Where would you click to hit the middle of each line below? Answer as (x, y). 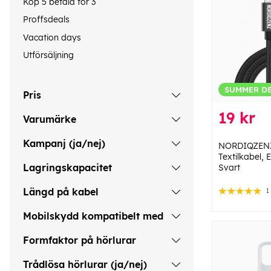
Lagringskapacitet (67, 168)
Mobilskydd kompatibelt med (93, 216)
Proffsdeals (46, 20)
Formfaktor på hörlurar (80, 240)
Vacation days (52, 37)
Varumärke (50, 119)
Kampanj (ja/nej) (64, 144)
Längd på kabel (61, 192)
